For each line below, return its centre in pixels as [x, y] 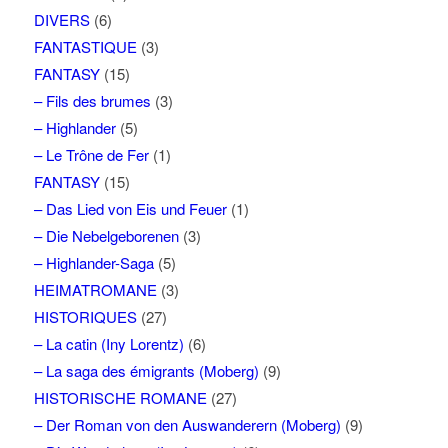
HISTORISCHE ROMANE [120, 398]
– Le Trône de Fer [91, 155]
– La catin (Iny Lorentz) [108, 344]
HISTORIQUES [85, 317]
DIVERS [61, 20]
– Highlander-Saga [93, 263]
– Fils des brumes [92, 101]
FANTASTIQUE [85, 47]
